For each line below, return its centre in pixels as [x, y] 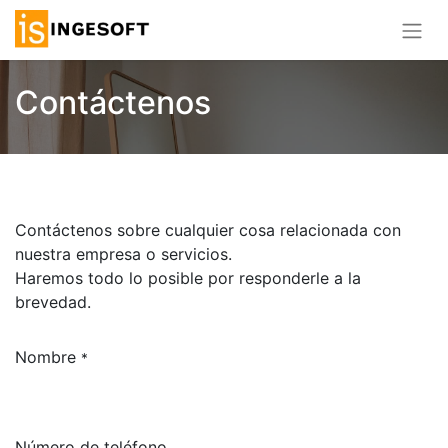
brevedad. [53, 301]
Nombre [45, 356]
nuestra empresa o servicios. [123, 253]
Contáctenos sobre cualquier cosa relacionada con [208, 229]
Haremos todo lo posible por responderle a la [188, 277]
